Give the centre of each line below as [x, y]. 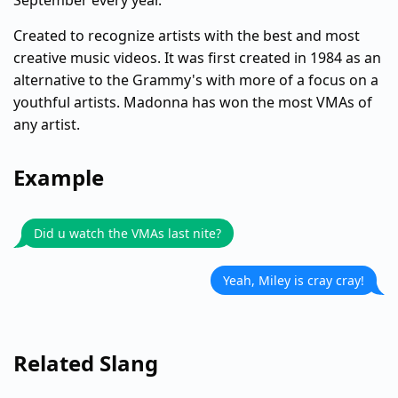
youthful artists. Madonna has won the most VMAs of [193, 102]
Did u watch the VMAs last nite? [127, 233]
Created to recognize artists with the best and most [187, 36]
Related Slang [86, 363]
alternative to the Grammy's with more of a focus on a [196, 80]
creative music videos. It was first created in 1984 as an [197, 58]
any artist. [47, 124]
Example [59, 177]
